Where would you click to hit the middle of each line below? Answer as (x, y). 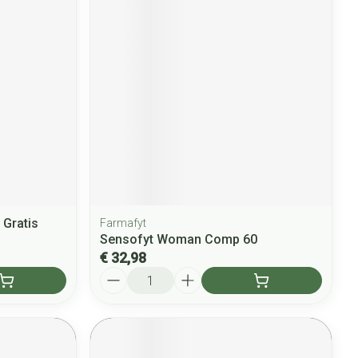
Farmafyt (123, 223)
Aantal (118, 274)
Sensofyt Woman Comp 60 (179, 240)
